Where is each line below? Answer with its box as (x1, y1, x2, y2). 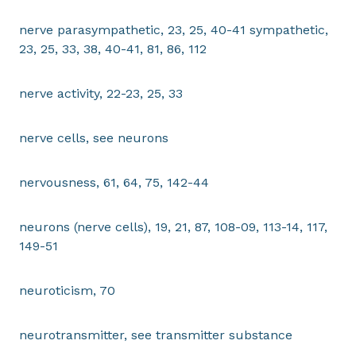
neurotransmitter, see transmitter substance (19, 327, 292, 342)
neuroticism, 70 (19, 283, 115, 298)
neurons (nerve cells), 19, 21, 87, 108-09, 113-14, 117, (19, 219, 327, 234)
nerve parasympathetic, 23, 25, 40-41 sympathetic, (19, 22, 328, 37)
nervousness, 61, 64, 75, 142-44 (19, 175, 209, 190)
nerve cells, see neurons (19, 130, 168, 145)
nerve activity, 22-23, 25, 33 (19, 86, 183, 101)
